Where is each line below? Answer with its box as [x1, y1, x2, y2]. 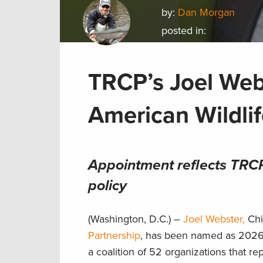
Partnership [88, 229, 140, 242]
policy [88, 177, 127, 195]
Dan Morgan [178, 6, 235, 19]
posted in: [161, 24, 207, 38]
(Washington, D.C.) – [88, 213, 183, 226]
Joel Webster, [183, 213, 245, 226]
